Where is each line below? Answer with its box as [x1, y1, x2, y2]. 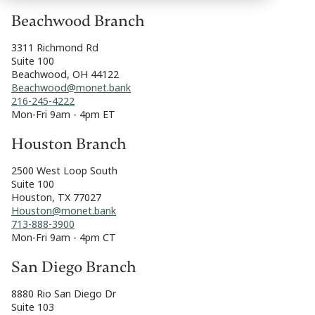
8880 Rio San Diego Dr [11, 287, 116, 301]
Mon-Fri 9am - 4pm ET [11, 108, 115, 122]
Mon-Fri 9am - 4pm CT [11, 231, 116, 245]
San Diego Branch [11, 257, 136, 278]
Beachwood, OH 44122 [11, 67, 119, 82]
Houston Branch [11, 134, 127, 155]
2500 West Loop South [11, 164, 117, 178]
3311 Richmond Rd [11, 41, 98, 55]
